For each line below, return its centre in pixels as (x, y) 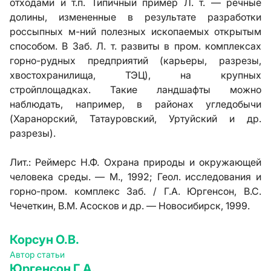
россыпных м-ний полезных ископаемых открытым (135, 31)
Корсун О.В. (44, 240)
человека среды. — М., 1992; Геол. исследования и (135, 177)
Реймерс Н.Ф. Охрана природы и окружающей (149, 162)
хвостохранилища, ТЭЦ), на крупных (135, 75)
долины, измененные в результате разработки (135, 17)
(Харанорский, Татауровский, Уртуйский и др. (135, 119)
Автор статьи (37, 254)
